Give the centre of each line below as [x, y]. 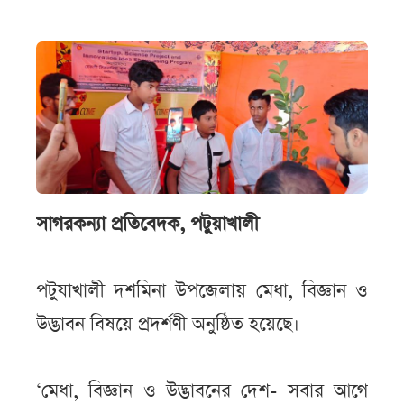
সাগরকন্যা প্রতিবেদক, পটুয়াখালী [150, 224]
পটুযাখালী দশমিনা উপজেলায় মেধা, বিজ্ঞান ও [202, 290]
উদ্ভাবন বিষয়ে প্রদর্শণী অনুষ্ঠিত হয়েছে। [168, 324]
